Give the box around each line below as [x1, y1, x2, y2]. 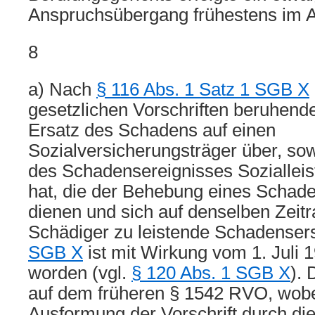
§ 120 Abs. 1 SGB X [131, 263, 290, 283]
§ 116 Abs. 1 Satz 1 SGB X [96, 79, 309, 99]
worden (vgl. [28, 263, 131, 283]
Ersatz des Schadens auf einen [28, 120, 276, 140]
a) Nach [28, 79, 96, 99]
